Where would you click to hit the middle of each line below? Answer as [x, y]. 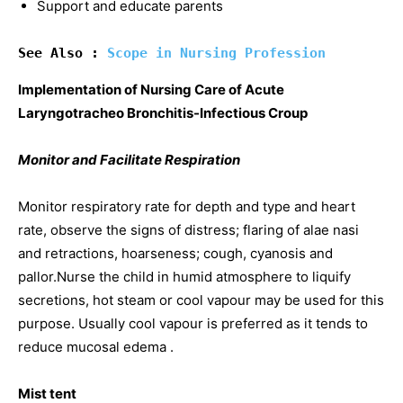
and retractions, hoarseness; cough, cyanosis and [175, 253]
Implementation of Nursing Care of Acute [151, 90]
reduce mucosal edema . [96, 347]
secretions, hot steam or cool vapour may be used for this [201, 300]
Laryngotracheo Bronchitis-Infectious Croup [163, 113]
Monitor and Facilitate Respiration [129, 160]
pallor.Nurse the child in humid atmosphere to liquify [184, 277]
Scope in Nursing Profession [216, 53]
